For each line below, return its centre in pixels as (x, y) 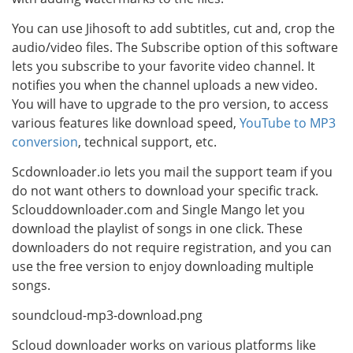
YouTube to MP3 (288, 123)
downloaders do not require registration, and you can (172, 247)
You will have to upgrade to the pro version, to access (170, 104)
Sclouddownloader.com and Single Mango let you (158, 210)
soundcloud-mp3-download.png (107, 315)
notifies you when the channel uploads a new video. (165, 85)
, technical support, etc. (147, 142)
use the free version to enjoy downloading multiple (163, 266)
